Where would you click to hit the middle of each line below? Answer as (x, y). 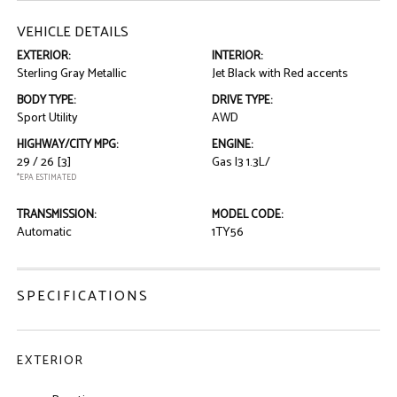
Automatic (45, 233)
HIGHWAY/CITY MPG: (68, 145)
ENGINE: (232, 145)
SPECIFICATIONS (83, 296)
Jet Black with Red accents (280, 74)
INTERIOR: (237, 56)
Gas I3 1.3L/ (241, 163)
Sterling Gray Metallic (72, 74)
